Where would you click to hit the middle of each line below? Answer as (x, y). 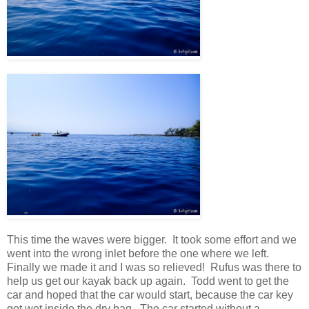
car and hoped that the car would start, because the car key (150, 295)
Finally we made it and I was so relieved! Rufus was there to (154, 267)
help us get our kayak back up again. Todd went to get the (148, 281)
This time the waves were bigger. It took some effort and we (152, 239)
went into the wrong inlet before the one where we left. (139, 253)
